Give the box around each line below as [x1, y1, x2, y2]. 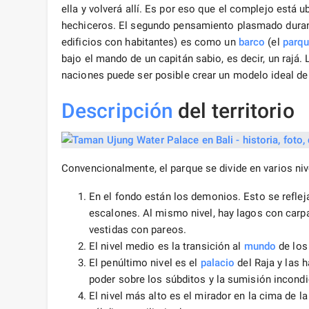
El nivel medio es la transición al [89, 240, 244, 253]
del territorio [173, 99, 295, 123]
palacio [200, 257, 235, 270]
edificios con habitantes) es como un [61, 36, 239, 49]
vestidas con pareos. [89, 223, 186, 237]
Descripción [61, 99, 174, 123]
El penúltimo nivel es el [89, 257, 201, 270]
